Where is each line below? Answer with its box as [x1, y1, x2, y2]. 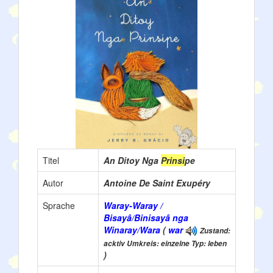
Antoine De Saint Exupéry [104, 177, 210, 189]
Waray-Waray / [104, 199, 163, 211]
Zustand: [200, 225, 230, 236]
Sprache [43, 199, 75, 211]
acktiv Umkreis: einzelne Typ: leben [104, 238, 227, 249]
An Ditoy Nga [104, 154, 161, 166]
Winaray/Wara [104, 224, 160, 236]
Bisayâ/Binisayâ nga [104, 211, 188, 224]
